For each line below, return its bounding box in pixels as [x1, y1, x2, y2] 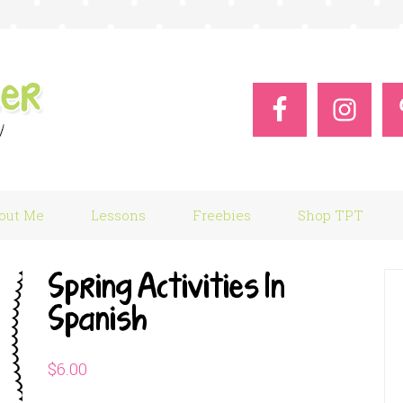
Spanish [48, 295, 148, 340]
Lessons [91, 206, 147, 224]
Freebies [193, 206, 252, 224]
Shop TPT [298, 206, 364, 224]
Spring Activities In [48, 263, 285, 308]
